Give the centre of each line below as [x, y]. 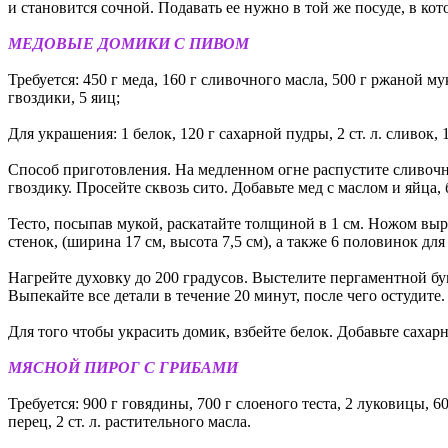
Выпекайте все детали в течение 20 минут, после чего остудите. [226, 295]
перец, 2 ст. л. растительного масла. [129, 421]
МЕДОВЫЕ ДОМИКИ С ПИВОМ [128, 43]
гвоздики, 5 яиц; [64, 97]
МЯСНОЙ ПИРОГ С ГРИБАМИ [123, 367]
